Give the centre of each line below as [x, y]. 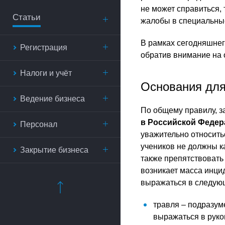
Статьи [27, 17]
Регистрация [44, 47]
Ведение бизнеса [52, 99]
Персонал [39, 124]
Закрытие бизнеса [54, 150]
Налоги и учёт [46, 73]
